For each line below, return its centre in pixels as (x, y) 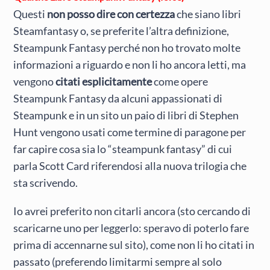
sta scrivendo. (46, 183)
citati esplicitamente (104, 82)
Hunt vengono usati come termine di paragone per (130, 132)
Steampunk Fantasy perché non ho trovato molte (127, 48)
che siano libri (209, 14)
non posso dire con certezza (112, 14)
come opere (180, 82)
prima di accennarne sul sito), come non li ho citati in (134, 244)
